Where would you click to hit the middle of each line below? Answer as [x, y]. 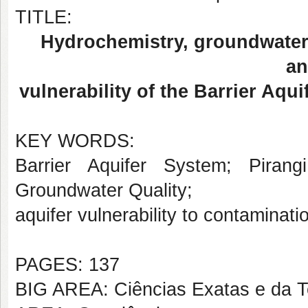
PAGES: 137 [67, 265]
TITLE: [44, 17]
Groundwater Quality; [104, 190]
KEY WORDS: [75, 141]
